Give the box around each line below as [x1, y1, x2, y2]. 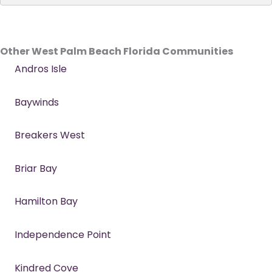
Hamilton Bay [15, 194, 78, 209]
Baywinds [15, 95, 59, 109]
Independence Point [15, 227, 111, 242]
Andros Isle [15, 61, 67, 76]
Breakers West [15, 128, 85, 143]
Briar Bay [15, 161, 57, 175]
